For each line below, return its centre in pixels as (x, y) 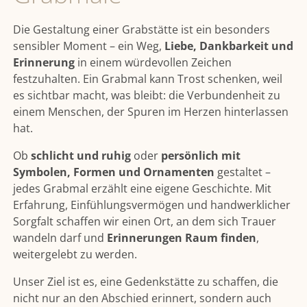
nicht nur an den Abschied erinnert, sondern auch (143, 298)
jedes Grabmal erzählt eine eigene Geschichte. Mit (143, 188)
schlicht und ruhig (81, 155)
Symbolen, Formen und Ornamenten (114, 172)
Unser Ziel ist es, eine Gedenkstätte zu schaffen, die (146, 281)
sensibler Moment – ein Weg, (89, 46)
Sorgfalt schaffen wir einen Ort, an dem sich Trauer (145, 221)
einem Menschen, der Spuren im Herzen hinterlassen (151, 111)
